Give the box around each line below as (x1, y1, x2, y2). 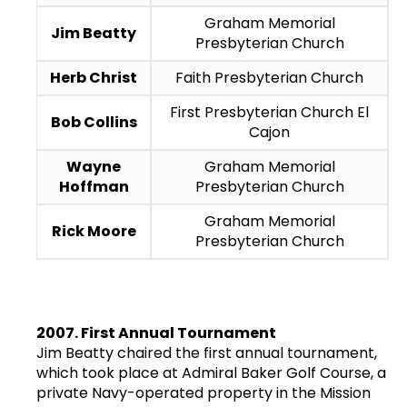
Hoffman (58, 175, 129, 197)
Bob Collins (50, 111, 137, 133)
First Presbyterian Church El (170, 101, 369, 123)
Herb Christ (50, 66, 137, 88)
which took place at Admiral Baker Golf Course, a (36, 362, 386, 383)
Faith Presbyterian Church (175, 66, 363, 88)
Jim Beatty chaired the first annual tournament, (36, 342, 377, 363)
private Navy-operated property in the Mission (36, 382, 371, 403)
